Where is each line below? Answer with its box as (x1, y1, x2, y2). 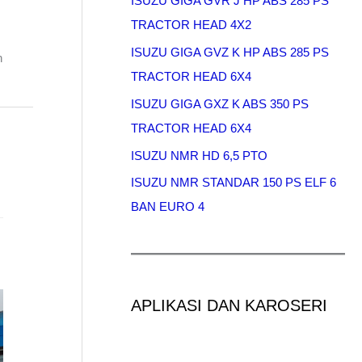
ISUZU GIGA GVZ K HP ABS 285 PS (131, 45, 329, 60)
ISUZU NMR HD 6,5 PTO (131, 148, 267, 162)
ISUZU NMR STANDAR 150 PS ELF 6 (131, 175, 336, 190)
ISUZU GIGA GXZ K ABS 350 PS (131, 96, 309, 111)
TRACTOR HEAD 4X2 (131, 18, 251, 32)
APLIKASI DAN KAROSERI (131, 297, 327, 315)
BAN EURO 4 (131, 200, 204, 214)
